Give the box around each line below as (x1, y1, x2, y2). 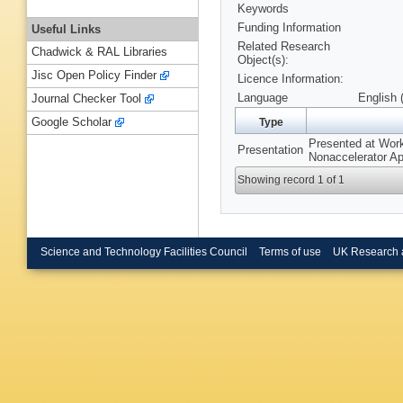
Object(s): (237, 53, 289, 67)
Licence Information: (237, 72, 344, 86)
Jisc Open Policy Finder (31, 68, 157, 83)
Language (237, 91, 288, 105)
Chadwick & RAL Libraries (31, 45, 167, 59)
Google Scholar (31, 115, 112, 130)
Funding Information (237, 21, 341, 35)
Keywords (237, 2, 289, 16)
